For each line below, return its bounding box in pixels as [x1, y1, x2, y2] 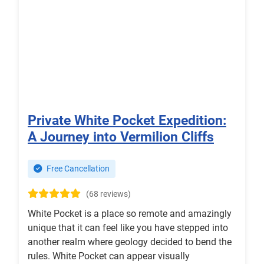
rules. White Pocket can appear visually [28, 250, 190, 262]
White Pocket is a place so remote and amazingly [28, 208, 232, 220]
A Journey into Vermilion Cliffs [28, 128, 214, 146]
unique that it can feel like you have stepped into [28, 222, 228, 234]
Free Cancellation [45, 164, 110, 174]
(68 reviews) [86, 189, 131, 200]
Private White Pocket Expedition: [28, 112, 226, 129]
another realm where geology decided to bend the [28, 236, 232, 248]
